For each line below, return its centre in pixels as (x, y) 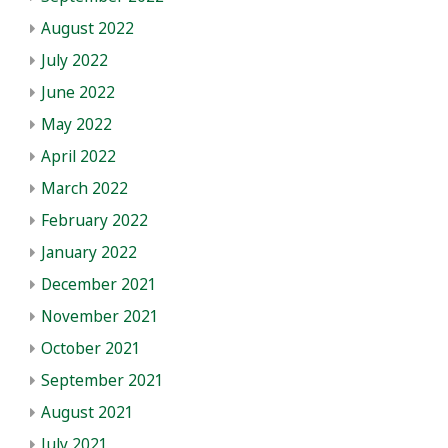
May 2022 (76, 124)
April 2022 (78, 156)
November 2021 (100, 316)
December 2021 (99, 284)
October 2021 (91, 348)
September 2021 (102, 380)
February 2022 (94, 220)
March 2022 (84, 188)
